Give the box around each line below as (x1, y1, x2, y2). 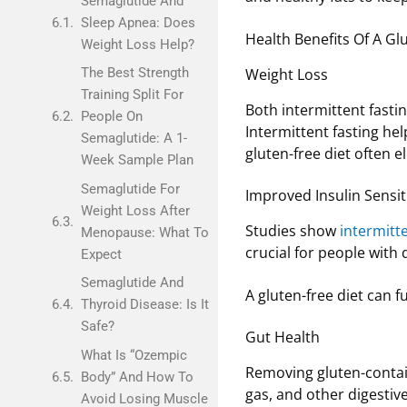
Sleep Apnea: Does (80, 14, 195, 31)
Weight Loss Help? (80, 35, 194, 53)
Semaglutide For (80, 180, 180, 197)
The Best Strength (80, 65, 189, 81)
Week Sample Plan (80, 152, 194, 168)
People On (80, 108, 143, 124)
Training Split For (80, 86, 184, 103)
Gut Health (245, 326, 320, 347)
